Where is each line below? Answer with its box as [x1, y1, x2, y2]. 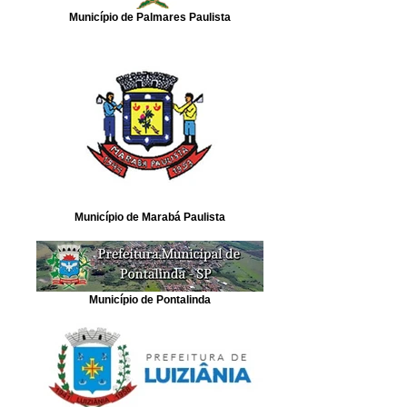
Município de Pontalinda [89, 293, 211, 305]
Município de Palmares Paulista [69, 11, 231, 23]
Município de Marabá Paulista [74, 211, 225, 223]
